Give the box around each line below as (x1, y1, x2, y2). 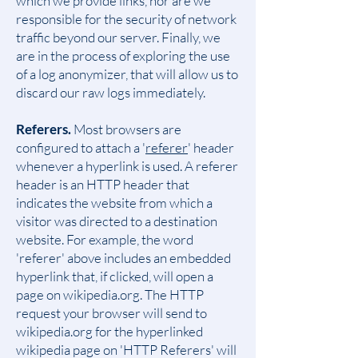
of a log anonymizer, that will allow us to (16, 66, 238, 82)
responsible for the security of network (16, 10, 237, 27)
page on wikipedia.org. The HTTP (16, 286, 204, 303)
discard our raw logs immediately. (16, 84, 205, 101)
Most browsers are (71, 121, 181, 137)
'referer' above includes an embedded (16, 249, 231, 266)
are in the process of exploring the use (16, 47, 230, 64)
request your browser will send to (16, 304, 207, 321)
